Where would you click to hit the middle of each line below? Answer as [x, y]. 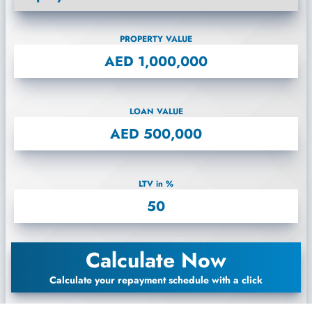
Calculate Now [156, 260]
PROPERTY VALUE [156, 39]
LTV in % [156, 184]
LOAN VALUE [156, 111]
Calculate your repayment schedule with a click [156, 280]
